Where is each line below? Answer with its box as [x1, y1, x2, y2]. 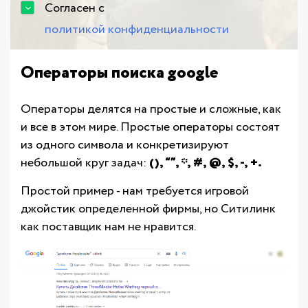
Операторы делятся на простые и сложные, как [21, 100, 281, 119]
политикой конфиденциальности [45, 21, 229, 39]
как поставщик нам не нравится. [21, 218, 196, 236]
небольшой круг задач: [21, 154, 149, 173]
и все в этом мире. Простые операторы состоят [21, 118, 280, 137]
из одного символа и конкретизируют [21, 136, 229, 155]
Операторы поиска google [21, 61, 218, 86]
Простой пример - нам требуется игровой [21, 182, 249, 201]
